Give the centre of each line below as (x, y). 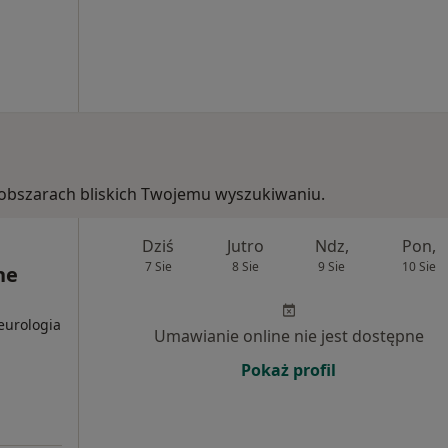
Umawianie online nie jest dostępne (288, 336)
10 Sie (418, 267)
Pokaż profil (288, 370)
